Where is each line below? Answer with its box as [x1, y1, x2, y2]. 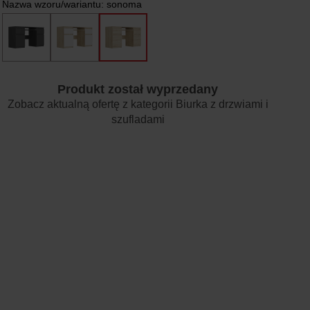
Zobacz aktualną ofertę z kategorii [7, 98, 176, 110]
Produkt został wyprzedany [57, 82, 219, 96]
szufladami [111, 113, 165, 125]
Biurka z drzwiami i [175, 98, 268, 110]
